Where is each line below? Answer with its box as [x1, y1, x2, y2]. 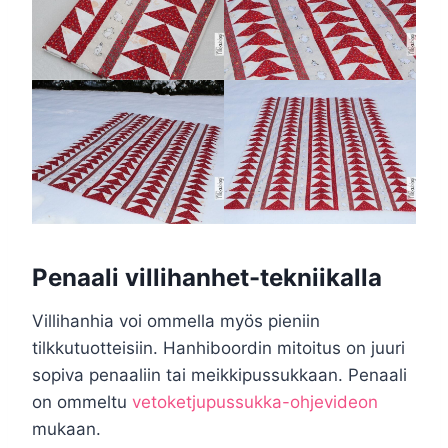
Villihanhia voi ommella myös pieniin [32, 310, 320, 331]
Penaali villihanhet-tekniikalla [32, 262, 382, 292]
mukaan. [32, 418, 101, 439]
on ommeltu [32, 391, 132, 412]
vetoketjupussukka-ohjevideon [132, 391, 378, 412]
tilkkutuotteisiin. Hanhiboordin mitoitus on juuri [32, 337, 405, 358]
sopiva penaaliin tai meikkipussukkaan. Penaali [32, 364, 407, 385]
